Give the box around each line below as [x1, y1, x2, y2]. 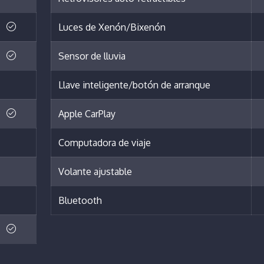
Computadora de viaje [58, 137, 151, 149]
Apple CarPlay [58, 108, 115, 120]
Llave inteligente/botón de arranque [58, 79, 210, 91]
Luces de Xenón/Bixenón [58, 21, 166, 34]
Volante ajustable [58, 166, 132, 178]
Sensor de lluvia [58, 50, 126, 62]
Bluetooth [58, 194, 102, 207]
